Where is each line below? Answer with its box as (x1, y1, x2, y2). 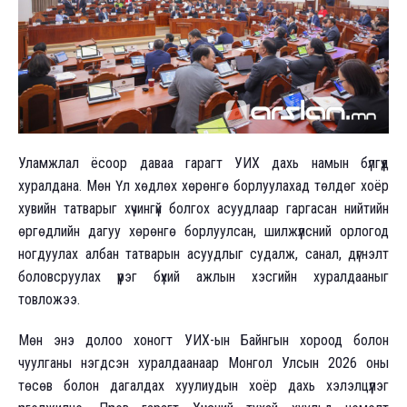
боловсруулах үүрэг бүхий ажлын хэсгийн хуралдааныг (18, 267, 389, 285)
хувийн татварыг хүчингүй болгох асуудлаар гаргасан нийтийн (18, 199, 389, 217)
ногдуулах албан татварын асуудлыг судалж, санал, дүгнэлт (18, 244, 389, 263)
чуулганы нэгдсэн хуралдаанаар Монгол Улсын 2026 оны (18, 353, 389, 372)
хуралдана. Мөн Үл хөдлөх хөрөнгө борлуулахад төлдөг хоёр (18, 176, 389, 194)
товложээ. (18, 290, 80, 308)
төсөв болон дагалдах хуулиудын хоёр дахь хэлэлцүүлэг (18, 376, 389, 394)
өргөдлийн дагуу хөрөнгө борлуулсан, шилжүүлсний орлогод (18, 222, 389, 240)
